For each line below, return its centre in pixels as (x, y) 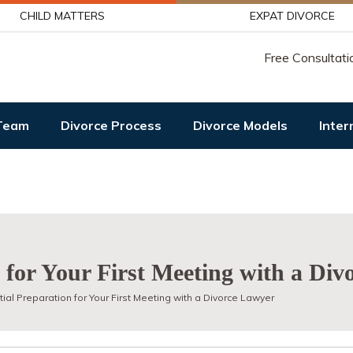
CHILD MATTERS (62, 16)
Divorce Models (240, 125)
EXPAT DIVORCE (293, 16)
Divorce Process (111, 125)
